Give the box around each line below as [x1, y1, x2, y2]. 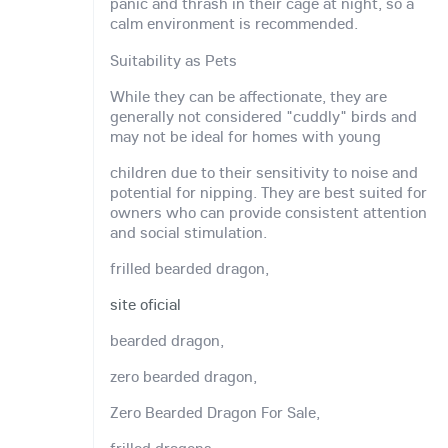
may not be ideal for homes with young [110, 125, 381, 146]
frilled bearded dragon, [110, 257, 269, 278]
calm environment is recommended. [110, 13, 358, 34]
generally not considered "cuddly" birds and [110, 105, 417, 126]
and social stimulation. [110, 221, 267, 242]
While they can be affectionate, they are [110, 85, 387, 106]
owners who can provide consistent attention [110, 201, 427, 222]
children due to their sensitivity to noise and [110, 161, 418, 182]
